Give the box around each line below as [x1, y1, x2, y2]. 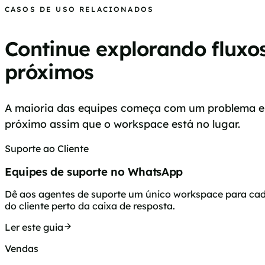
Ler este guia [5, 221, 63, 234]
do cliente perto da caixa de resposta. [5, 200, 175, 212]
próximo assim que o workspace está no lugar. [5, 117, 240, 131]
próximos [5, 59, 94, 85]
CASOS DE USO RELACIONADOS [5, 4, 154, 14]
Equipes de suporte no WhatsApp [5, 164, 183, 179]
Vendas [5, 243, 38, 255]
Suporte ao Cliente [5, 143, 89, 154]
